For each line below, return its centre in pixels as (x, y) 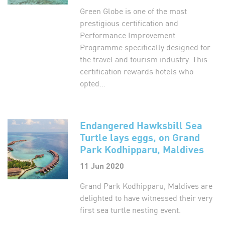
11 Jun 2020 (102, 165)
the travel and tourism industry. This (144, 59)
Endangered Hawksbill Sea (141, 125)
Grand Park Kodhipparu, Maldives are (146, 185)
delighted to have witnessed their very (146, 197)
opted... (93, 83)
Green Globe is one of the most (133, 11)
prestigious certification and (129, 23)
